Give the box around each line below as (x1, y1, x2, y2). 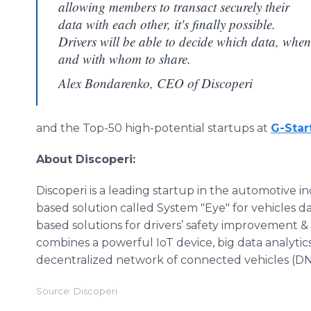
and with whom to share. (58, 50, 191, 67)
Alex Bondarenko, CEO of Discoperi (58, 74, 253, 92)
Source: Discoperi (36, 286, 117, 296)
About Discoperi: (36, 153, 135, 166)
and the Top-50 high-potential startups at (36, 121, 271, 135)
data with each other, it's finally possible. (58, 15, 276, 33)
